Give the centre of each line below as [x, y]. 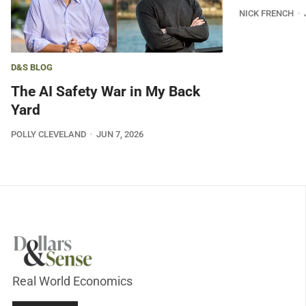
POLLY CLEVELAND [48, 135]
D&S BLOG [32, 68]
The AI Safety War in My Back [106, 92]
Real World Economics [72, 281]
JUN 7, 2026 [120, 135]
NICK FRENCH [266, 14]
